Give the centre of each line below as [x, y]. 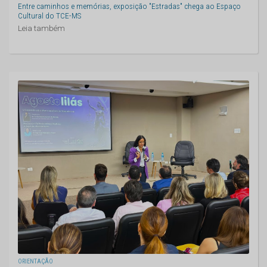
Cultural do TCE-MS [50, 15]
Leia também [41, 28]
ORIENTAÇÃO [35, 261]
